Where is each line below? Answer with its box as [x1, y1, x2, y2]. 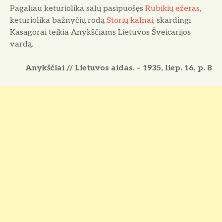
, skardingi [153, 16, 191, 26]
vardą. [10, 40, 33, 50]
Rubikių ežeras [145, 4, 200, 14]
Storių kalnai [107, 16, 153, 26]
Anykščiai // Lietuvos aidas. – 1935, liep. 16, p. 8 [26, 63, 212, 73]
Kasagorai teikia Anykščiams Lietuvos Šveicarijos [10, 28, 191, 38]
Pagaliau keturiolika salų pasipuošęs [10, 4, 145, 14]
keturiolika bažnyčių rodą [10, 16, 107, 26]
